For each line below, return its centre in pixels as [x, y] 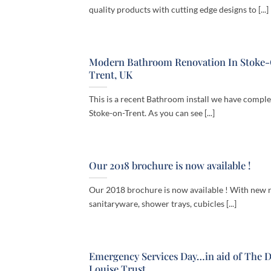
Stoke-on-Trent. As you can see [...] [152, 113]
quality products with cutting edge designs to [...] [179, 10]
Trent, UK [111, 75]
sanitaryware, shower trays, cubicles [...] [163, 204]
